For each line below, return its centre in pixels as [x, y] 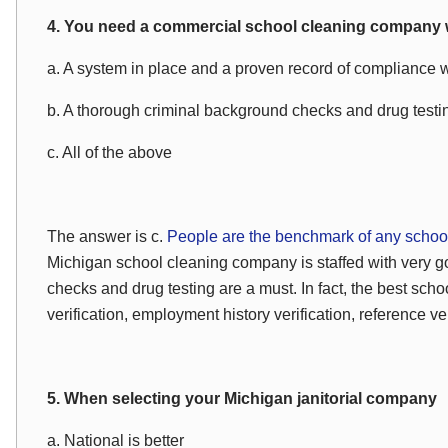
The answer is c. [107, 236]
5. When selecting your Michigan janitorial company [242, 398]
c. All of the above [109, 152]
